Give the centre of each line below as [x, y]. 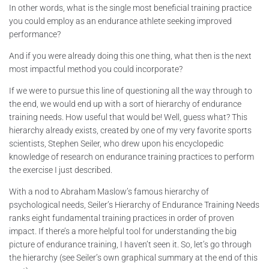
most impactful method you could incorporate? [96, 69]
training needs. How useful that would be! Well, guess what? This [128, 117]
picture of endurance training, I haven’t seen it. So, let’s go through [130, 244]
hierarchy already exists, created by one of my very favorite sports [130, 130]
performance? [35, 34]
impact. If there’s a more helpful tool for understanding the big [123, 231]
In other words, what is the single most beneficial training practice [130, 8]
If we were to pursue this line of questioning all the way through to [131, 90]
